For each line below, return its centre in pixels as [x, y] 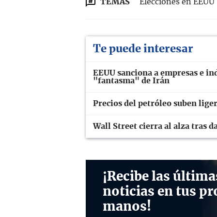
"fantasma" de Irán [131, 81]
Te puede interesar [143, 49]
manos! [127, 207]
